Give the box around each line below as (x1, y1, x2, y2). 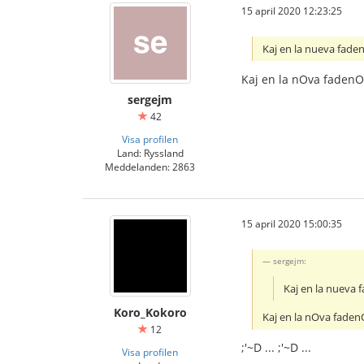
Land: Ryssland (116, 145, 184, 159)
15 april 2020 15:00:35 (241, 216, 342, 230)
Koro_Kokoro (113, 304, 187, 320)
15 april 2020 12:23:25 (241, 3, 342, 17)
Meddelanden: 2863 (105, 159, 195, 173)
